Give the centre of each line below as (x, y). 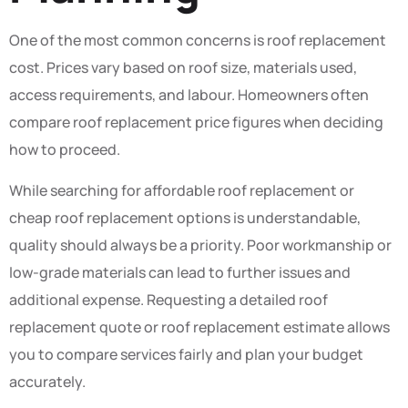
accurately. (47, 381)
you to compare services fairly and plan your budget (186, 354)
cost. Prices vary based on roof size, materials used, (183, 68)
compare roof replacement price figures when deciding (196, 122)
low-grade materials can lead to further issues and (180, 272)
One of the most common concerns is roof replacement (198, 41)
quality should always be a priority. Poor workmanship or (200, 245)
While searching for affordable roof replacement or (182, 190)
